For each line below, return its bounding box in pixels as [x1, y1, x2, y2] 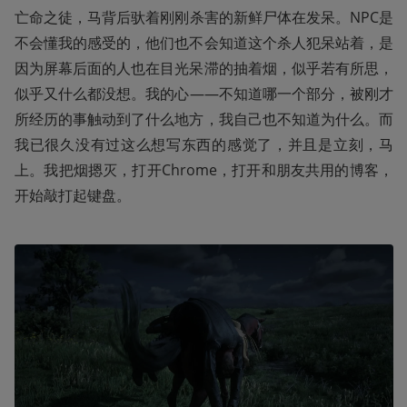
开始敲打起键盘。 [15, 185, 131, 206]
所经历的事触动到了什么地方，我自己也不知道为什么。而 [15, 109, 393, 130]
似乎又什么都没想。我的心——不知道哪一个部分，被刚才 [15, 84, 393, 104]
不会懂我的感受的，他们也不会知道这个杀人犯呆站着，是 [15, 33, 393, 54]
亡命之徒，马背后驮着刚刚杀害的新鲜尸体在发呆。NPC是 [15, 7, 393, 28]
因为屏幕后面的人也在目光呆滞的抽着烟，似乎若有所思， [15, 58, 393, 79]
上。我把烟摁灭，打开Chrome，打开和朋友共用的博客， [15, 160, 393, 181]
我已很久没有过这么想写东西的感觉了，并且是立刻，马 [15, 134, 393, 155]
